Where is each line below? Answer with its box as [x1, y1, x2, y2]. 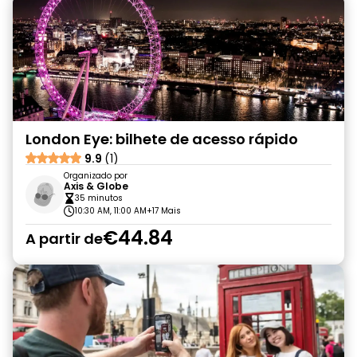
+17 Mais [147, 205, 181, 217]
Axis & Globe [64, 179, 128, 193]
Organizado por [64, 170, 127, 182]
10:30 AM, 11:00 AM [75, 205, 147, 217]
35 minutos [75, 192, 123, 204]
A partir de [25, 228, 103, 249]
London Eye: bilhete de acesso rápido [25, 129, 298, 149]
